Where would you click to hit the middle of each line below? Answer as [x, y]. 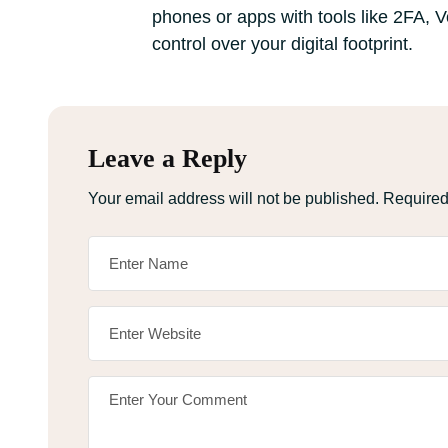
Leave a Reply [167, 158]
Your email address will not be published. [233, 198]
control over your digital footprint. [282, 44]
